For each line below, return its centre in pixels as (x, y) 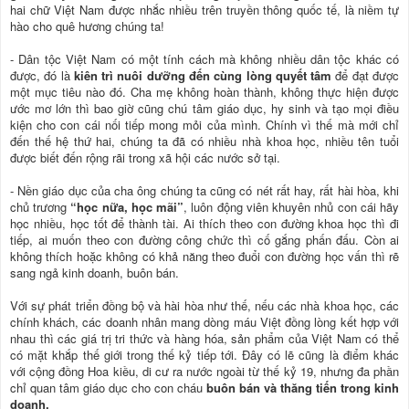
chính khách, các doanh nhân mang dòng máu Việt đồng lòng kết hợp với (204, 321)
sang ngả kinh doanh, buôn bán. (94, 272)
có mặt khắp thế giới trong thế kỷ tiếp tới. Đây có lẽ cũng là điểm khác (204, 354)
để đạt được (366, 75)
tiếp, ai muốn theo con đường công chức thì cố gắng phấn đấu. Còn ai (204, 239)
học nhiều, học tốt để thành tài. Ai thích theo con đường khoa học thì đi (204, 223)
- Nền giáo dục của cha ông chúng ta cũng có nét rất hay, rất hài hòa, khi (204, 190)
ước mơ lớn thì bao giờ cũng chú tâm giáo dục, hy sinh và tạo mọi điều (204, 108)
